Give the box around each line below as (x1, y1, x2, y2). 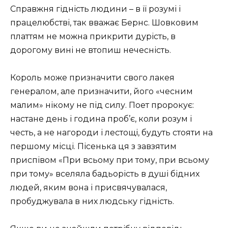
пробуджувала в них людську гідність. (10, 196, 174, 206)
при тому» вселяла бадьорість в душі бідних (10, 168, 199, 179)
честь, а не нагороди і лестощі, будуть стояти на (10, 127, 213, 137)
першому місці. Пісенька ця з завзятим (10, 141, 177, 151)
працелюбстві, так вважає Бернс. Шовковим (10, 17, 198, 27)
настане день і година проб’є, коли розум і (10, 113, 192, 124)
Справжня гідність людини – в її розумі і (10, 4, 181, 14)
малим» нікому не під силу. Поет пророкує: (10, 100, 194, 110)
